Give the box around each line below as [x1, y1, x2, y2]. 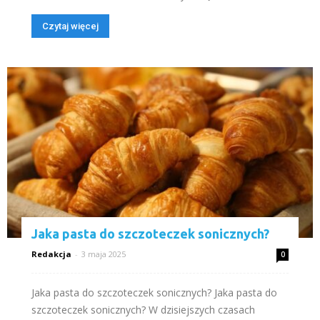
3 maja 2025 [81, 249, 126, 260]
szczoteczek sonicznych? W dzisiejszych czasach [31, 303, 255, 317]
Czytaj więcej [42, 20, 99, 31]
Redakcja [31, 249, 71, 260]
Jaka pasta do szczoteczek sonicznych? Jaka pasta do [31, 286, 277, 300]
